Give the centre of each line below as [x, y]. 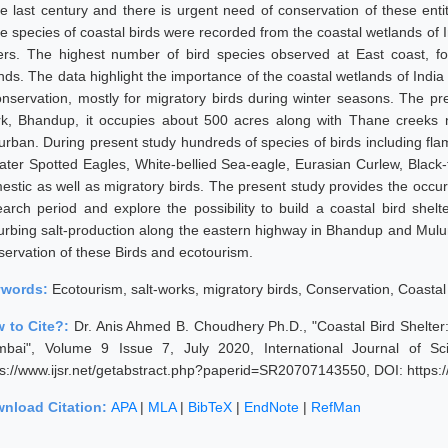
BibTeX [210, 406]
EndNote [271, 406]
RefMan [336, 406]
